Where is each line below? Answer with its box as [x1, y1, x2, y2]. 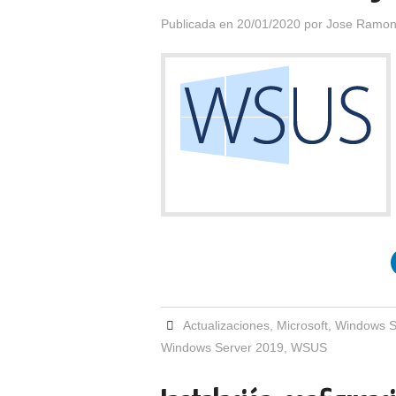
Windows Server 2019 [161, 340, 284, 354]
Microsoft [277, 318, 329, 332]
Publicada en [161, 17, 237, 31]
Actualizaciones [183, 318, 270, 332]
